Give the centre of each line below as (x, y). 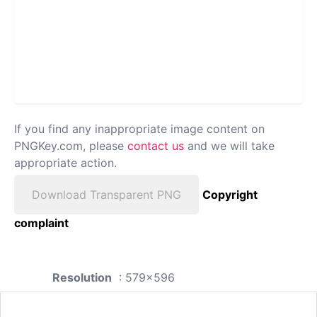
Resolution (82, 277)
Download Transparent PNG (106, 194)
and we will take (229, 145)
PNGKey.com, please (71, 145)
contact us (156, 145)
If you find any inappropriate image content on (139, 128)
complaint (41, 223)
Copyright (230, 194)
